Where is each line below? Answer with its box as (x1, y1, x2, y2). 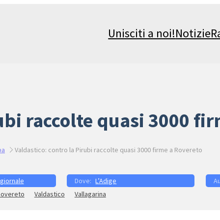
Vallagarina (74, 190, 106, 199)
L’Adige (95, 176, 117, 186)
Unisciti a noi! (108, 26, 176, 41)
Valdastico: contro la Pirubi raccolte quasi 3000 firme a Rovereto (14, 145, 202, 155)
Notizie (175, 26, 211, 41)
